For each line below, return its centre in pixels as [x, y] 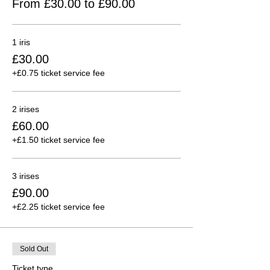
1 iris [21, 42]
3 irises [26, 176]
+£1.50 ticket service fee [58, 140]
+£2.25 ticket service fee [58, 206]
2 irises [26, 109]
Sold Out [34, 249]
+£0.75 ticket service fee [58, 73]
